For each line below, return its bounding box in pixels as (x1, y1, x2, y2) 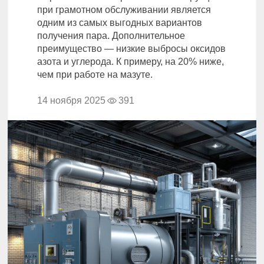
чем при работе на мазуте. (37, 69, 153, 80)
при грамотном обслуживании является (37, 4, 211, 15)
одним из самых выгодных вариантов (37, 17, 202, 28)
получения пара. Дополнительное (37, 30, 185, 41)
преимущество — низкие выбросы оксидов (37, 43, 226, 54)
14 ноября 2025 (37, 95, 105, 105)
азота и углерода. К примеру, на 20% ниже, (37, 56, 224, 67)
